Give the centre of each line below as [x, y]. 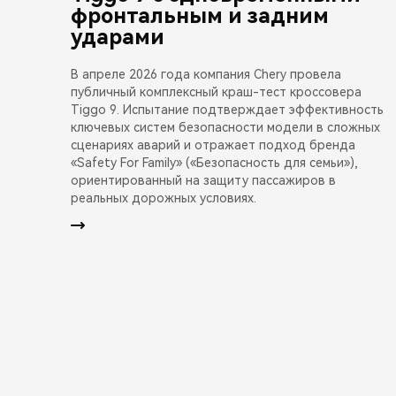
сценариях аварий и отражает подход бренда [213, 145]
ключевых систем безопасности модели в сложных [225, 127]
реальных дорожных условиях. [164, 198]
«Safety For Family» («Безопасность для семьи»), [214, 162]
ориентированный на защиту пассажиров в [203, 180]
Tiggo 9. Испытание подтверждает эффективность [227, 109]
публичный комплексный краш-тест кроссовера [216, 91]
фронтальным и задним [200, 15]
